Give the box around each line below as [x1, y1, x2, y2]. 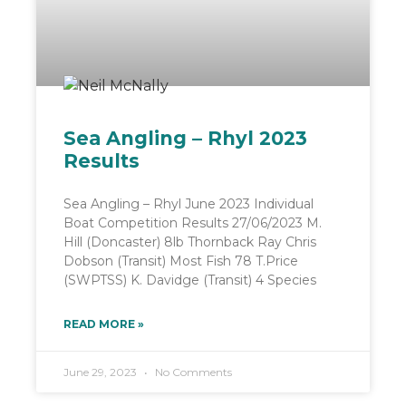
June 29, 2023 [63, 365, 140, 380]
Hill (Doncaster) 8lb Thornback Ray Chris [63, 234, 316, 251]
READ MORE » [63, 317, 144, 332]
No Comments [152, 365, 232, 380]
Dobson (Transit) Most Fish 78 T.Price [63, 253, 298, 270]
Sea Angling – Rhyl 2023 [63, 127, 307, 150]
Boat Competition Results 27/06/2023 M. [63, 215, 322, 232]
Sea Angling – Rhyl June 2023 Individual [63, 196, 314, 213]
